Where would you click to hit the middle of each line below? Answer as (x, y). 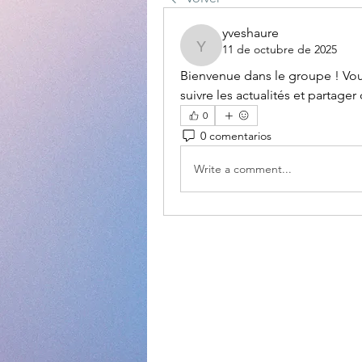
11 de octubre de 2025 (280, 49)
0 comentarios (236, 135)
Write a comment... (243, 168)
